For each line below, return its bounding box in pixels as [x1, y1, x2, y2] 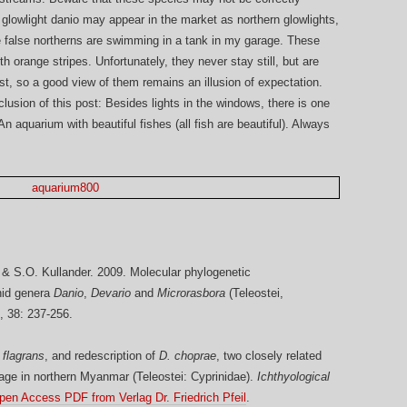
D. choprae [159, 349, 216, 363]
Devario [91, 286, 131, 301]
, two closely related [216, 349, 322, 363]
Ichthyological [257, 370, 330, 384]
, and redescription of [45, 349, 159, 363]
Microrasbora [157, 286, 225, 301]
